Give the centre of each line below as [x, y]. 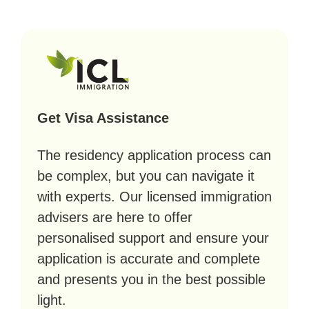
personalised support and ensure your [153, 238]
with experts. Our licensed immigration [154, 197]
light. [52, 300]
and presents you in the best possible [151, 279]
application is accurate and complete [149, 259]
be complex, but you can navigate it [146, 176]
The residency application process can [154, 155]
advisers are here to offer [115, 217]
